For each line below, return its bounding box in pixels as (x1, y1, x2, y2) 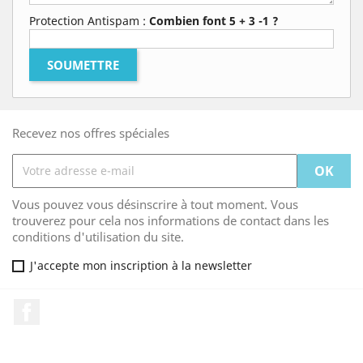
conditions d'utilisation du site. (12, 228, 184, 245)
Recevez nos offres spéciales (12, 124, 169, 141)
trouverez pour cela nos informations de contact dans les (12, 211, 329, 228)
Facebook (40, 297, 99, 316)
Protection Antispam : (29, 12, 149, 28)
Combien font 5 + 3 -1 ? (149, 12, 279, 28)
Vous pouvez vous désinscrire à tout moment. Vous (12, 195, 298, 212)
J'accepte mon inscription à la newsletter (30, 257, 252, 273)
